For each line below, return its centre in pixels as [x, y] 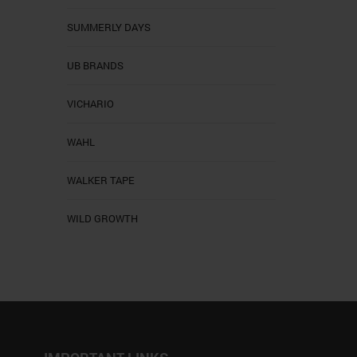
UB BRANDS [95, 65]
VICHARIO [90, 103]
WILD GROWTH [102, 218]
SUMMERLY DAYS [108, 27]
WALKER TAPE [100, 180]
